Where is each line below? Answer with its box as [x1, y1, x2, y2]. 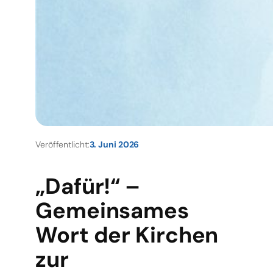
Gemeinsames [35, 196, 189, 225]
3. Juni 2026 [89, 139, 140, 151]
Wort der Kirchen [35, 220, 219, 249]
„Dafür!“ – [35, 171, 140, 200]
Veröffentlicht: [35, 139, 90, 151]
